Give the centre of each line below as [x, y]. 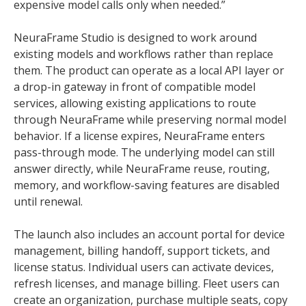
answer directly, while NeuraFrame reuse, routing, [142, 169]
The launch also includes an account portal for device [149, 234]
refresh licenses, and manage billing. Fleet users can [147, 283]
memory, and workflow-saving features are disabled [147, 185]
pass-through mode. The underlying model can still [144, 152]
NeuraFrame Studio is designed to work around [135, 38]
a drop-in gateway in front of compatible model [135, 87]
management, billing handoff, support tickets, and [142, 251]
